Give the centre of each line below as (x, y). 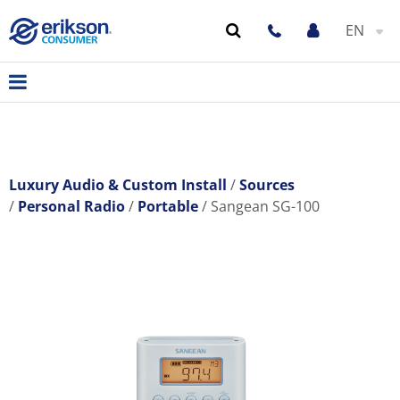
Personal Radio (71, 206)
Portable (168, 206)
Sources (267, 185)
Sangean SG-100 (265, 206)
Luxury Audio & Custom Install (118, 185)
